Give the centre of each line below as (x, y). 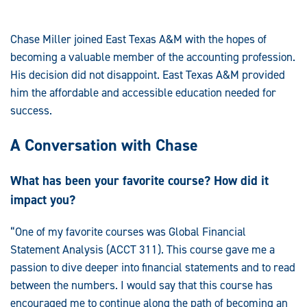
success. (31, 111)
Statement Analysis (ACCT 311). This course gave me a (143, 249)
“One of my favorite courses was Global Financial (128, 231)
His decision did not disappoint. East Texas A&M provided (148, 75)
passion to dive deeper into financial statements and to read (153, 267)
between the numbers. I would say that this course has (142, 285)
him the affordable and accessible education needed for (143, 93)
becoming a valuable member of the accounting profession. (153, 57)
